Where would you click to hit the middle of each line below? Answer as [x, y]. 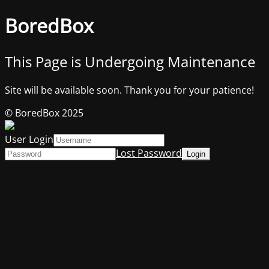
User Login [29, 139]
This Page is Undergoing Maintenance [130, 61]
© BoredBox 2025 [44, 113]
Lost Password [149, 153]
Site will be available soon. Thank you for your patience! [129, 90]
